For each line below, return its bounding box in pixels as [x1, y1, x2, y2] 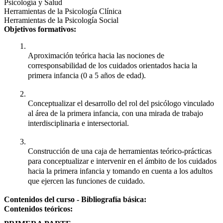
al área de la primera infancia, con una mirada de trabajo [28, 109, 203, 117]
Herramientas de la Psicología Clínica [4, 6, 121, 15]
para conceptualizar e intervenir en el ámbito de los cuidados [28, 156, 217, 165]
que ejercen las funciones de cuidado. [28, 176, 145, 185]
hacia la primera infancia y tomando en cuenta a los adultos [28, 166, 213, 175]
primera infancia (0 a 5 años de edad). [28, 71, 146, 80]
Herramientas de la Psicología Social [4, 15, 118, 24]
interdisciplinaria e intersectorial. [28, 118, 129, 127]
